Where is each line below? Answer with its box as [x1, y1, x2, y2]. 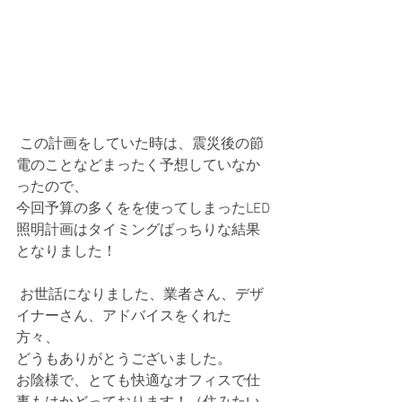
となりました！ [16, 243, 120, 262]
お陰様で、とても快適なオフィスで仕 [16, 372, 260, 391]
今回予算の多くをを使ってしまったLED [16, 200, 270, 219]
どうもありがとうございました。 [16, 351, 232, 370]
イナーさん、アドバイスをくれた [16, 308, 232, 327]
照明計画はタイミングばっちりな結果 [16, 222, 260, 240]
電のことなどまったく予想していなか [16, 157, 260, 176]
